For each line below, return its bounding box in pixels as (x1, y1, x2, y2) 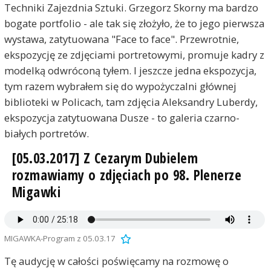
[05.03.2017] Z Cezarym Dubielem (11, 149, 198, 168)
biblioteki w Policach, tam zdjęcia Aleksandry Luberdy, (4, 95, 258, 109)
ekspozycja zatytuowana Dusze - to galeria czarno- (4, 111, 240, 125)
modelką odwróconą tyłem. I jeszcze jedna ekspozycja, (4, 64, 256, 78)
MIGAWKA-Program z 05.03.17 (4, 232, 116, 244)
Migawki (11, 183, 61, 202)
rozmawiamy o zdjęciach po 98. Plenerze (11, 166, 242, 185)
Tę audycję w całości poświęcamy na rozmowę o (4, 254, 229, 269)
